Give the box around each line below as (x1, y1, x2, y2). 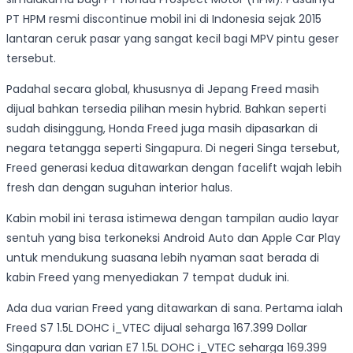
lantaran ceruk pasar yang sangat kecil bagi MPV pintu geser (6, 30, 339, 46)
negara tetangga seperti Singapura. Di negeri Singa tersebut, (6, 139, 340, 156)
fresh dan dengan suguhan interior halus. (6, 179, 232, 195)
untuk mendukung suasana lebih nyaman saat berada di (6, 249, 319, 266)
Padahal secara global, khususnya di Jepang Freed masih (6, 80, 319, 97)
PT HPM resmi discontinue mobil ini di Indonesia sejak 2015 (6, 10, 321, 27)
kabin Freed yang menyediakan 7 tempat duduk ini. (6, 269, 289, 285)
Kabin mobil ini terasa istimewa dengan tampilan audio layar (6, 210, 339, 226)
